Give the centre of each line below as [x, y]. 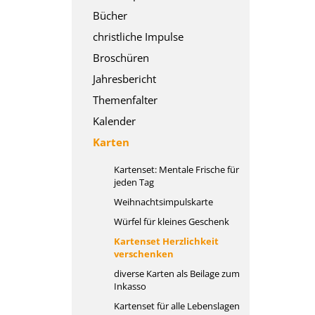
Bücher [110, 15]
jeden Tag [134, 182]
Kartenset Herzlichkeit [166, 241]
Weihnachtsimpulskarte [163, 202]
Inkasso [130, 286]
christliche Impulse [138, 37]
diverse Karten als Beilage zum [177, 274]
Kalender [114, 121]
